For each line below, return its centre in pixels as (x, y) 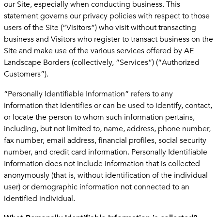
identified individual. (39, 198)
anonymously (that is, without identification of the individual (106, 175)
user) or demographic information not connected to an (97, 187)
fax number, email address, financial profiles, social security (105, 140)
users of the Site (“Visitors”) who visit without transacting (100, 28)
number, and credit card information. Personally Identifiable (106, 152)
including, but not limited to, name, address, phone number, (107, 129)
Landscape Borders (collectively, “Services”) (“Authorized (102, 63)
